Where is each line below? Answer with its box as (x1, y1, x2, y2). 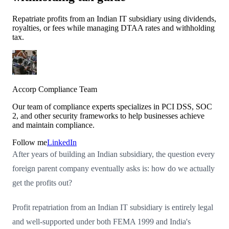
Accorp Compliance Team (12, 84, 97, 94)
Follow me (12, 138, 47, 147)
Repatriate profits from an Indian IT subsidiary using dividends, (12, 14, 216, 23)
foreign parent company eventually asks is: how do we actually (12, 164, 215, 173)
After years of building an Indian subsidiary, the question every (12, 149, 215, 158)
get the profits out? (12, 178, 72, 187)
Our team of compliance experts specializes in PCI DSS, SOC (12, 102, 212, 111)
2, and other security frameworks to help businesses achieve (12, 111, 204, 120)
